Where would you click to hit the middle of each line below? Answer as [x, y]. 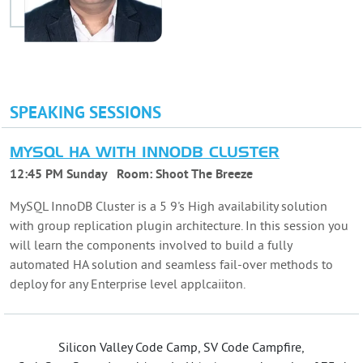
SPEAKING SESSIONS [85, 114]
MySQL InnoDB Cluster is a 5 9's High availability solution [169, 207]
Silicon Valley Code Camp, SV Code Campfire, [181, 348]
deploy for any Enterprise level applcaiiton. [128, 285]
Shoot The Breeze [204, 175]
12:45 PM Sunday [58, 175]
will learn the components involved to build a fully [151, 246]
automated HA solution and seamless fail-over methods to [171, 265]
